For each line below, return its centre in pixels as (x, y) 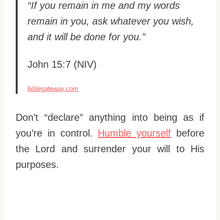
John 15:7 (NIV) (62, 65)
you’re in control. (57, 133)
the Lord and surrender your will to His (110, 149)
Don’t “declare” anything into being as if (110, 118)
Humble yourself (135, 133)
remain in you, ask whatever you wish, (111, 21)
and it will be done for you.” (86, 37)
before (188, 133)
